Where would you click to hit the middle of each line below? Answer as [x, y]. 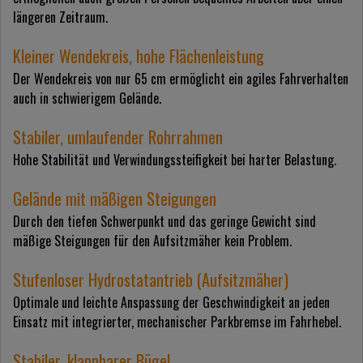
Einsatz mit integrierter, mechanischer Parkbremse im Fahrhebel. [177, 322]
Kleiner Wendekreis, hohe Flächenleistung [139, 56]
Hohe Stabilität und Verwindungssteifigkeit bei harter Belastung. [175, 160]
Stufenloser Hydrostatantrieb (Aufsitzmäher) [151, 280]
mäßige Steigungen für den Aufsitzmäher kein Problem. [152, 241]
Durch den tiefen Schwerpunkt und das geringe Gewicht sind [164, 222]
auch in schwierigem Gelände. [87, 98]
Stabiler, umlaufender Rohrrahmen [118, 137]
